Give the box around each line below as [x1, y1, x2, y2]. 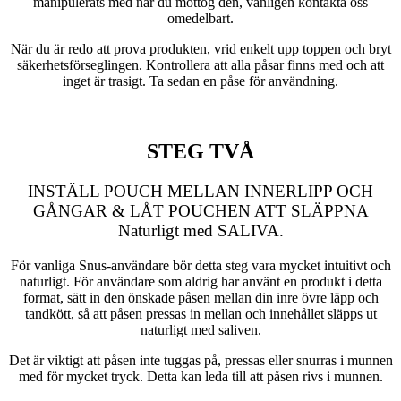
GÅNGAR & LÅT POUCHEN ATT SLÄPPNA [32, 200, 369, 220]
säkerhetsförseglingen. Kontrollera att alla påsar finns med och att [17, 56, 384, 73]
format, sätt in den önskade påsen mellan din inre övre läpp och [22, 289, 379, 305]
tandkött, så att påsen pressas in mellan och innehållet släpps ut [24, 305, 377, 321]
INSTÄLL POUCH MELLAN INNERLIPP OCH [28, 181, 373, 200]
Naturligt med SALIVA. [117, 220, 284, 240]
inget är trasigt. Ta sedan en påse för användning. [63, 73, 338, 89]
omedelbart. [167, 10, 234, 26]
